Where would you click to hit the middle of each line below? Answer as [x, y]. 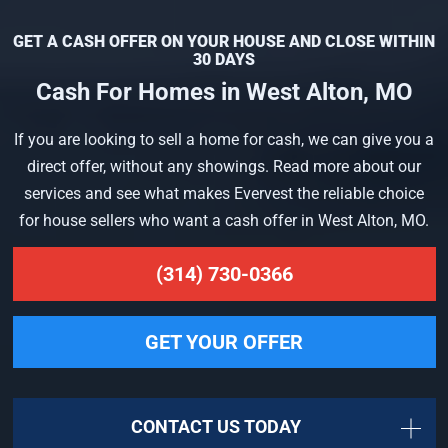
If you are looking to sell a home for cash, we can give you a [224, 140]
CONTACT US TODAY [216, 426]
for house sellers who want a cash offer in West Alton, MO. [224, 221]
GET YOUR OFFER [224, 341]
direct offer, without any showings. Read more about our [224, 167]
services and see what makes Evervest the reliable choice [224, 194]
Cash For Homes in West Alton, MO [224, 92]
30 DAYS [224, 60]
